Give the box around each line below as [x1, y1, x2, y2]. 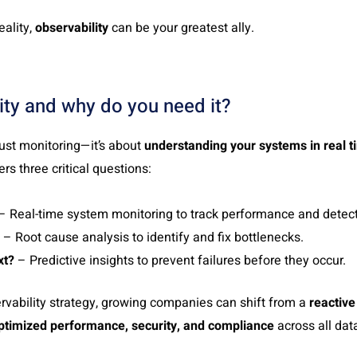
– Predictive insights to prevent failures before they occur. [14, 250, 346, 270]
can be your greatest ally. [112, 18, 254, 37]
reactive [309, 292, 355, 312]
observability [35, 18, 112, 37]
